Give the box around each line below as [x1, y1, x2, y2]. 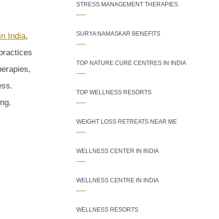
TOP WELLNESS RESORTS [76, 89, 152, 96]
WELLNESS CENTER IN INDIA [76, 148, 159, 154]
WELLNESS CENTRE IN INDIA [76, 177, 159, 184]
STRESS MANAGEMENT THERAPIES [76, 1, 178, 8]
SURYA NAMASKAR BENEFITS [76, 30, 160, 37]
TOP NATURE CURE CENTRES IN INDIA [76, 60, 186, 66]
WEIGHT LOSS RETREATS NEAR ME [76, 118, 177, 125]
